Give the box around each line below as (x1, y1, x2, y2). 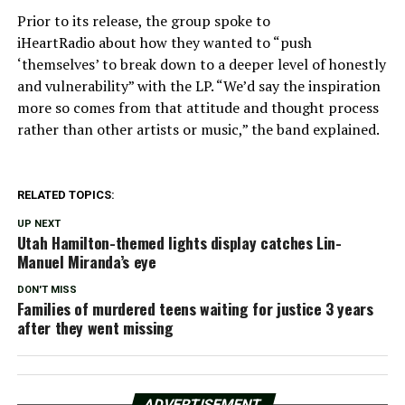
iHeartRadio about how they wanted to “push (16, 33, 312, 53)
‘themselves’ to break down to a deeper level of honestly (16, 54, 386, 75)
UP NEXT (16, 218, 61, 231)
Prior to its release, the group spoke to (16, 11, 270, 32)
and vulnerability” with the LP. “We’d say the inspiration (16, 76, 381, 97)
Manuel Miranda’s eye (16, 250, 156, 274)
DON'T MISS (16, 284, 77, 297)
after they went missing (16, 316, 174, 340)
